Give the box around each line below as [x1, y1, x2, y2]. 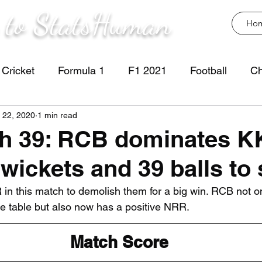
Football [190, 64, 227, 77]
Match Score [70, 232, 168, 251]
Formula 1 [58, 64, 105, 77]
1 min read [37, 110, 77, 120]
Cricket [2, 64, 35, 77]
